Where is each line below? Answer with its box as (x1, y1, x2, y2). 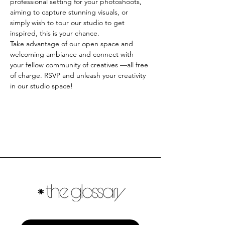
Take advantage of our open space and (10, 39, 135, 48)
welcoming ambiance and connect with (10, 50, 136, 59)
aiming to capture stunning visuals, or (10, 8, 130, 17)
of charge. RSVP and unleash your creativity (10, 71, 148, 80)
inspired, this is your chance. (10, 29, 101, 38)
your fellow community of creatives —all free (10, 60, 150, 69)
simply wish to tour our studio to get (10, 18, 127, 27)
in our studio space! (10, 81, 73, 90)
